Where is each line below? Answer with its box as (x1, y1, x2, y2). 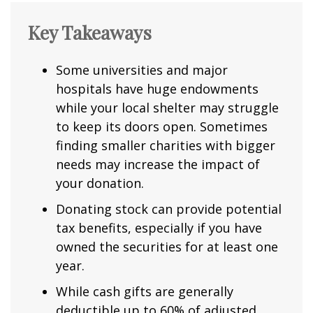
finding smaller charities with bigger (56, 137, 275, 154)
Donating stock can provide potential (56, 201, 282, 218)
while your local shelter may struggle (56, 99, 279, 117)
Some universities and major (56, 61, 228, 79)
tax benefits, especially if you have (56, 219, 262, 237)
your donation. (56, 175, 144, 192)
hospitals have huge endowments (56, 80, 259, 98)
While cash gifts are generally (56, 283, 233, 300)
